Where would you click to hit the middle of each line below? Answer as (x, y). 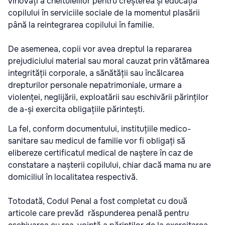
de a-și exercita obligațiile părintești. (76, 109)
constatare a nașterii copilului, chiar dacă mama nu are (109, 165)
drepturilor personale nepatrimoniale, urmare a (95, 85)
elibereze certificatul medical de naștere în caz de (100, 153)
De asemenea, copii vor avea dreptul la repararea (100, 49)
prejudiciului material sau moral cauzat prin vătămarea (109, 61)
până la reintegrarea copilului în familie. (81, 25)
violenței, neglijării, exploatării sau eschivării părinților (108, 97)
